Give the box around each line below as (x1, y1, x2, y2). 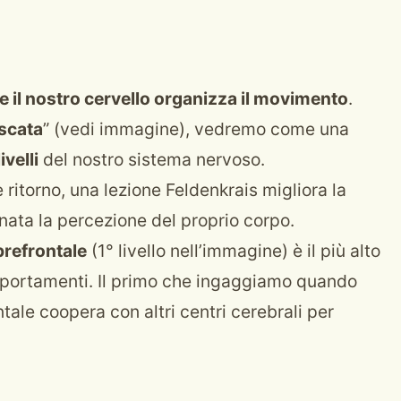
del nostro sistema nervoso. (38, 149, 265, 170)
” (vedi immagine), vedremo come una (43, 118, 349, 140)
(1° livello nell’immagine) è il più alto (87, 240, 380, 261)
